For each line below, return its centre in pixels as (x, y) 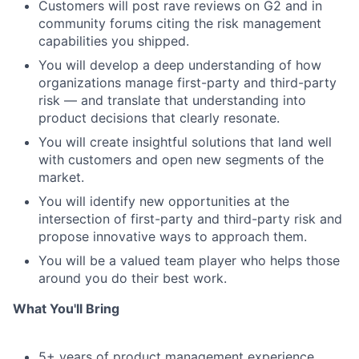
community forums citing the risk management (180, 23)
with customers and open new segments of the (181, 159)
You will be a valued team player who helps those (189, 260)
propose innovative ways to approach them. (173, 236)
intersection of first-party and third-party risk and (190, 219)
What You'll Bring (66, 309)
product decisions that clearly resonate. (159, 118)
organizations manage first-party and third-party (188, 83)
